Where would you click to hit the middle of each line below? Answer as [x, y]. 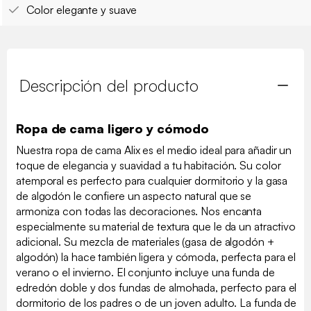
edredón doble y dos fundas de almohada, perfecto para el [157, 287]
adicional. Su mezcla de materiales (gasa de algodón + [145, 241]
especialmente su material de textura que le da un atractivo [156, 226]
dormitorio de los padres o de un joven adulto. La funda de [157, 302]
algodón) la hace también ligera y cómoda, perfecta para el [156, 257]
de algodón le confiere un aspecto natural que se [134, 195]
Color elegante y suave [82, 9]
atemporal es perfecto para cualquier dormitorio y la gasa [152, 180]
